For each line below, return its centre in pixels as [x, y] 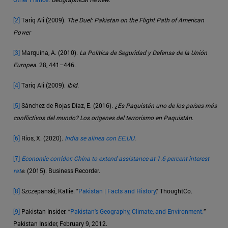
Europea [25, 65]
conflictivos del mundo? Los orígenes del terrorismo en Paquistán [103, 118]
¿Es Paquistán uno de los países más [166, 106]
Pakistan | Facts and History [117, 191]
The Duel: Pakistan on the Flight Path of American [136, 20]
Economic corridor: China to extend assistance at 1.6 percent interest [115, 159]
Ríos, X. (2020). [42, 138]
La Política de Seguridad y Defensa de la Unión [143, 53]
